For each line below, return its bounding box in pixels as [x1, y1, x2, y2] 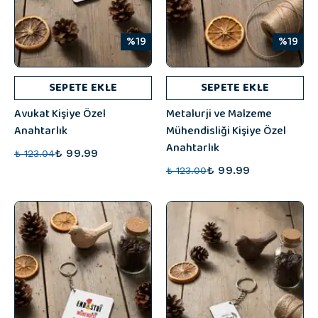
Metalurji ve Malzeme [166, 104, 272, 124]
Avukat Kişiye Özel [14, 104, 106, 124]
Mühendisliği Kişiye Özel [166, 121, 286, 141]
